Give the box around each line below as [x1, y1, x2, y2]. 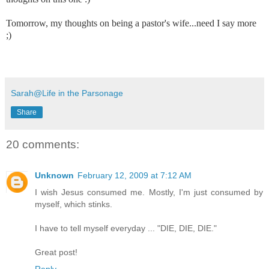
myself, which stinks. [35, 199, 112, 210]
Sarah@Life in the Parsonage [11, 88, 123, 98]
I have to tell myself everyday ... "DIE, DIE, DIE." [35, 223, 217, 234]
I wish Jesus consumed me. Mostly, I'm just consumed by [35, 187, 263, 198]
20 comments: [6, 138, 79, 151]
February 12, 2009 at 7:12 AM [77, 171, 192, 181]
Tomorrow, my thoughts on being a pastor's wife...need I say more [6, 17, 256, 28]
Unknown [35, 171, 74, 181]
